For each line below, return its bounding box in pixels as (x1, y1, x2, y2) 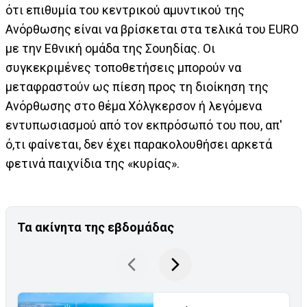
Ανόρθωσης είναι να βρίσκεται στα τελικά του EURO (5, 22, 299, 37)
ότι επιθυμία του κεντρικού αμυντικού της (5, 3, 245, 18)
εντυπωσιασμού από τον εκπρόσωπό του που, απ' (5, 118, 282, 133)
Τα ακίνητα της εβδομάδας (17, 220, 174, 235)
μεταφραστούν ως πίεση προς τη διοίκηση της (5, 79, 269, 95)
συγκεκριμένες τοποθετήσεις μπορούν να (5, 60, 241, 75)
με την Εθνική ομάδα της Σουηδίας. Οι (5, 41, 215, 56)
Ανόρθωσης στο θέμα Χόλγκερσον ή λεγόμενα (5, 99, 262, 114)
